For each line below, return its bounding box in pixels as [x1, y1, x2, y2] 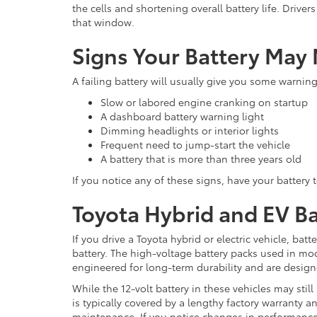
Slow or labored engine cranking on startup [100, 95, 308, 109]
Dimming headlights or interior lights [100, 123, 279, 137]
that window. [72, 15, 134, 29]
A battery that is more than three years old [100, 151, 301, 166]
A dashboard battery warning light [100, 109, 264, 123]
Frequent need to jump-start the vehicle [100, 137, 290, 151]
